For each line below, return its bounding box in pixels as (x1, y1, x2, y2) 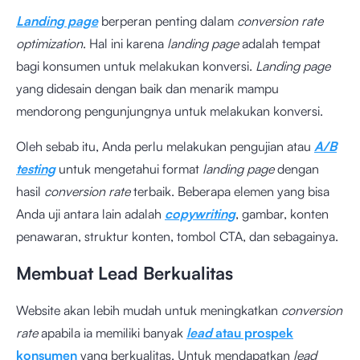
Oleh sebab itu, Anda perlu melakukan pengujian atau (16, 138, 314, 154)
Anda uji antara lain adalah (16, 206, 165, 222)
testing (16, 161, 55, 177)
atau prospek (212, 325, 293, 341)
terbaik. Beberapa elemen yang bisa (133, 183, 329, 199)
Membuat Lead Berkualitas (16, 262, 233, 284)
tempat (282, 35, 321, 51)
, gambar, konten (235, 206, 329, 222)
